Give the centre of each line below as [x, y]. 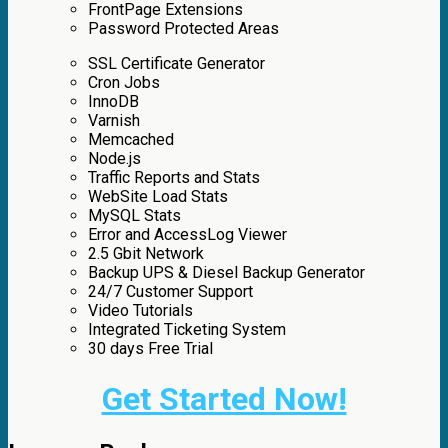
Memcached [131, 140]
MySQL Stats [134, 216]
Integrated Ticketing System [187, 330]
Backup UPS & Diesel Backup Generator [226, 273]
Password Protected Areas [183, 29]
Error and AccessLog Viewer [187, 235]
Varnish [114, 121]
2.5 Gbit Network [146, 254]
